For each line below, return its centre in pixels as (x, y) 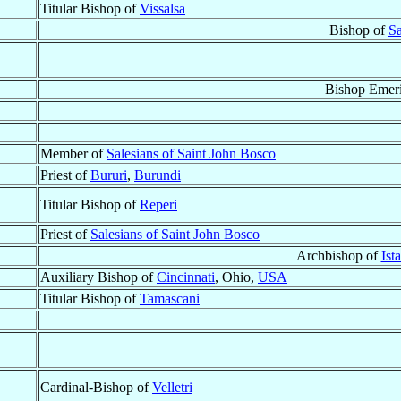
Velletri (172, 388)
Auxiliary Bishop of (98, 277)
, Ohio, (236, 277)
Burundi (158, 175)
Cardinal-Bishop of (96, 388)
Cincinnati (186, 277)
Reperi (158, 205)
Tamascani (170, 299)
